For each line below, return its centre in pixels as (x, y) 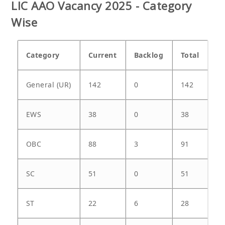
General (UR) (48, 84)
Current (102, 55)
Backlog (148, 55)
